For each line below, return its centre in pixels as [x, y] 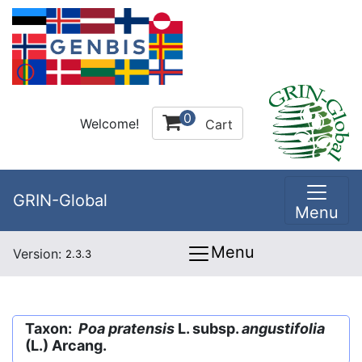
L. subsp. [208, 328]
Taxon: [52, 328]
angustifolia [283, 328]
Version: [39, 254]
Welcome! [109, 123]
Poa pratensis [126, 328]
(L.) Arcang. [66, 345]
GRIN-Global [60, 200]
